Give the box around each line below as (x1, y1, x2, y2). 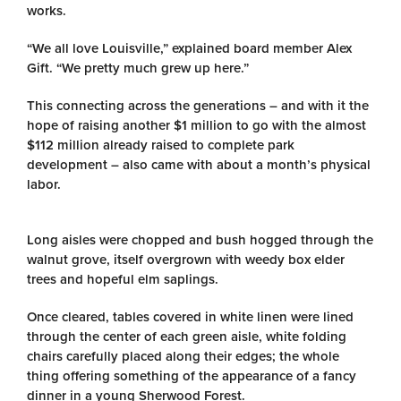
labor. (27, 176, 61, 192)
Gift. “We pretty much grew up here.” (27, 60, 249, 76)
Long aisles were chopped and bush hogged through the (27, 232, 373, 248)
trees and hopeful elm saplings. (27, 271, 218, 287)
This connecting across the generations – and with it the (27, 98, 369, 114)
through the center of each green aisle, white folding (27, 328, 346, 345)
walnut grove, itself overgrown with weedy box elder (27, 252, 345, 268)
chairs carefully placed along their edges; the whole (27, 348, 339, 364)
